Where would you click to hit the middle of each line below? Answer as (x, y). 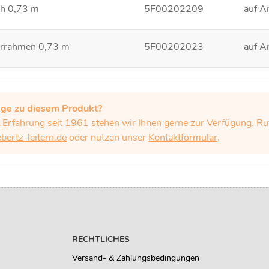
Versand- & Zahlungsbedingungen (136, 258)
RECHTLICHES (101, 240)
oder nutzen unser (107, 138)
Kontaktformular (183, 138)
